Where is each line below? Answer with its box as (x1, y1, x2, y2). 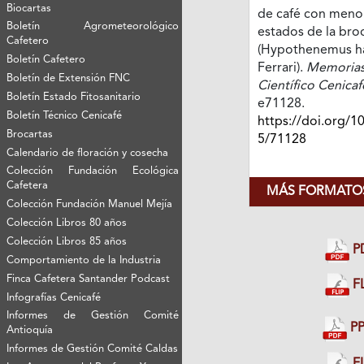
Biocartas (6, 2, 52, 14)
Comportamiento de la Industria (6, 254, 162, 266)
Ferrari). (257, 61, 306, 75)
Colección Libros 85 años (6, 236, 128, 247)
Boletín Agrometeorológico (6, 20, 180, 32)
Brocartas (6, 128, 54, 140)
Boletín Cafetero (6, 54, 86, 65)
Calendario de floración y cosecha (6, 147, 169, 158)
